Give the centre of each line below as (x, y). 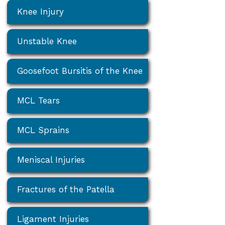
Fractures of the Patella (66, 190)
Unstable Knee (47, 41)
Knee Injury (41, 12)
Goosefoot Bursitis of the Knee (80, 71)
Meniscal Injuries (51, 160)
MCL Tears (39, 101)
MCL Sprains (43, 130)
